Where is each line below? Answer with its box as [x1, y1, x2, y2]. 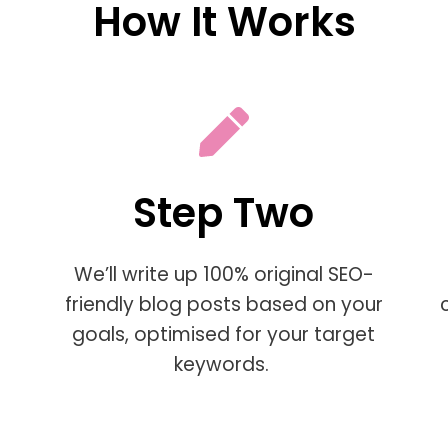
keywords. [173, 351, 274, 379]
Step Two [133, 185, 315, 242]
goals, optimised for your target [72, 321, 376, 349]
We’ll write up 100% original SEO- [73, 261, 374, 289]
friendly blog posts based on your [64, 291, 383, 319]
